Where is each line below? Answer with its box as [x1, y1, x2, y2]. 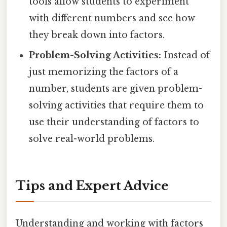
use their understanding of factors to [29, 117, 200, 128]
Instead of [161, 50, 210, 61]
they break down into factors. [29, 29, 165, 41]
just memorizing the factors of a [29, 66, 179, 78]
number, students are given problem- [29, 83, 203, 95]
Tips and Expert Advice [16, 178, 169, 194]
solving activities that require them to [29, 100, 204, 111]
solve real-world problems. [29, 133, 155, 145]
